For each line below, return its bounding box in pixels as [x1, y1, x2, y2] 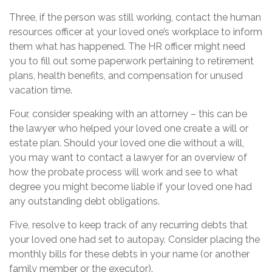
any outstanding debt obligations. [9, 195, 160, 207]
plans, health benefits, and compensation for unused [9, 70, 243, 81]
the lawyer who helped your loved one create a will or [9, 123, 248, 134]
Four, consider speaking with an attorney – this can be [9, 108, 247, 120]
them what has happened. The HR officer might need [9, 41, 245, 52]
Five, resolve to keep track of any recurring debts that [9, 219, 248, 231]
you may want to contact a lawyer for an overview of [9, 152, 247, 163]
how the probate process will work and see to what [9, 166, 238, 178]
